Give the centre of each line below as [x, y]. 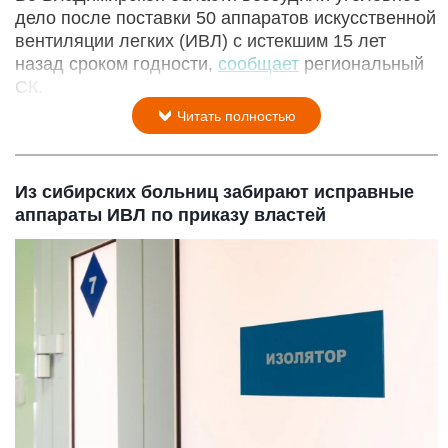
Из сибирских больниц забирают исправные [214, 192]
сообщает [258, 64]
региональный [361, 64]
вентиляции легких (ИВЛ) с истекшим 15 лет [200, 41]
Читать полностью [234, 116]
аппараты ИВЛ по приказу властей [170, 215]
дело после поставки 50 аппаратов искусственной [225, 18]
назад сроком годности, [116, 64]
